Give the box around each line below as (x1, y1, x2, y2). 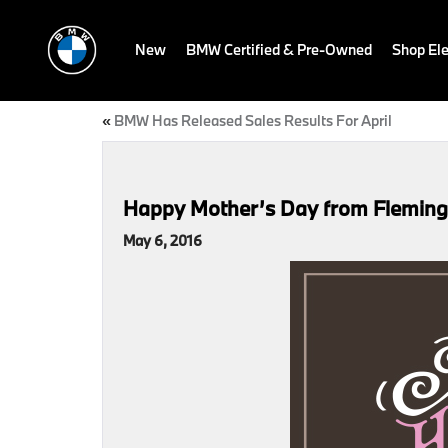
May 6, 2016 (123, 231, 202, 250)
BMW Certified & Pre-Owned (186, 40, 372, 59)
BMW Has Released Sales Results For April (114, 111, 392, 130)
